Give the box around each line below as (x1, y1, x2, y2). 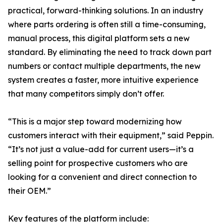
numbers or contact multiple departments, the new (8, 61, 201, 71)
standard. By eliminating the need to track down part (8, 47, 212, 57)
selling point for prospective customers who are (8, 158, 188, 168)
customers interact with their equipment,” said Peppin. (8, 130, 214, 141)
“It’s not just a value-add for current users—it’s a (8, 144, 194, 155)
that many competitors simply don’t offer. (8, 89, 164, 99)
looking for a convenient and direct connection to (8, 172, 197, 182)
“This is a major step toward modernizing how (8, 116, 182, 127)
